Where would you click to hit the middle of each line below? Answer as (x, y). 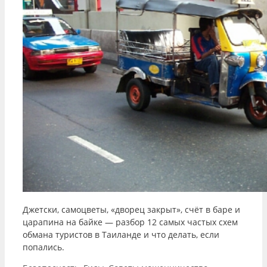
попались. (44, 247)
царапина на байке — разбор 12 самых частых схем (130, 222)
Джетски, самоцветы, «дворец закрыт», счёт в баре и (131, 210)
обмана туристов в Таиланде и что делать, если (121, 235)
